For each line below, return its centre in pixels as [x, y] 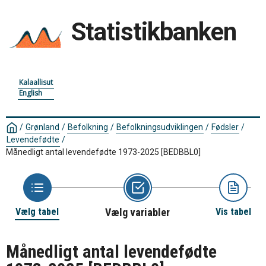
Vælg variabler [137, 213]
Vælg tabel [37, 212]
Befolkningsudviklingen [160, 127]
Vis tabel [233, 212]
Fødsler [225, 127]
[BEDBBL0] [181, 152]
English [31, 93]
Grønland [42, 127]
